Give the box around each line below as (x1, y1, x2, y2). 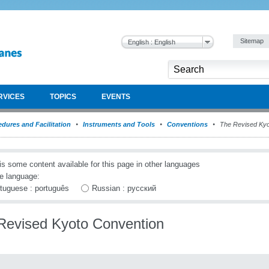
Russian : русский (92, 184, 156, 193)
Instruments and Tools (83, 121, 155, 128)
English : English (128, 38, 175, 46)
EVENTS (101, 92, 130, 101)
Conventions (167, 121, 208, 128)
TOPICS (50, 92, 76, 101)
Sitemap (240, 37, 265, 44)
